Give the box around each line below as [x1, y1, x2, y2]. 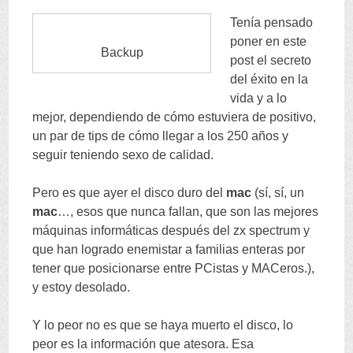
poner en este [230, 34, 307, 48]
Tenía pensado [230, 15, 314, 29]
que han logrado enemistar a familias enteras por [32, 242, 306, 256]
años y [251, 128, 289, 143]
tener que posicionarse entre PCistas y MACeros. [32, 261, 308, 275]
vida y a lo [230, 91, 288, 105]
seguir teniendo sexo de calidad [32, 147, 211, 162]
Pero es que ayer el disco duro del [32, 185, 224, 199]
